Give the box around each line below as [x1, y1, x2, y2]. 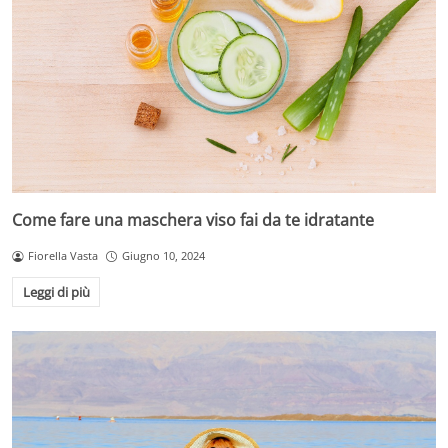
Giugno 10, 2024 [121, 248, 205, 264]
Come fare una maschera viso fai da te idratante [12, 209, 374, 232]
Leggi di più [22, 282, 90, 301]
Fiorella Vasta [27, 248, 98, 264]
